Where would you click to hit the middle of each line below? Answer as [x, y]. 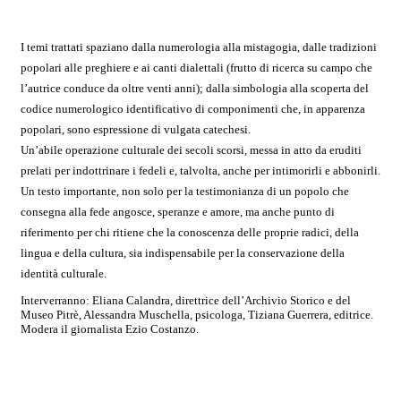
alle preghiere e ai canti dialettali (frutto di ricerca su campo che [218, 67]
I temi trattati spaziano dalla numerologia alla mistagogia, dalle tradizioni [199, 47]
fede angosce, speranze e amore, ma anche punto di [212, 211]
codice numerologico [73, 108]
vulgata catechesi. [209, 129]
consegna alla [55, 211]
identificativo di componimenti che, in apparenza [246, 108]
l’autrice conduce [64, 88]
